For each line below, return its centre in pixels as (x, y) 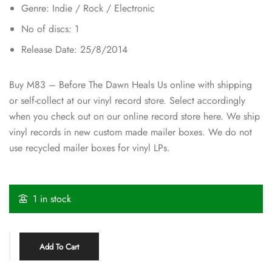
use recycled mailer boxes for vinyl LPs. (90, 148)
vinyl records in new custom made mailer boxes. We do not (131, 132)
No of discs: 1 (50, 29)
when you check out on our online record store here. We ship (134, 116)
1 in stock (52, 199)
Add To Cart (59, 246)
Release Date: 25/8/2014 (74, 49)
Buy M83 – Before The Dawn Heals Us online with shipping (131, 84)
